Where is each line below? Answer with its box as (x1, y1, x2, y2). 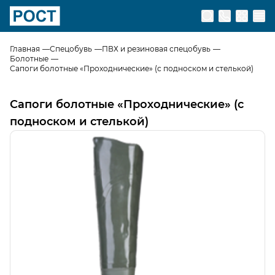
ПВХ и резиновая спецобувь (102, 44, 211, 53)
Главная (10, 44, 40, 53)
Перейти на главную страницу (9, 26, 166, 38)
